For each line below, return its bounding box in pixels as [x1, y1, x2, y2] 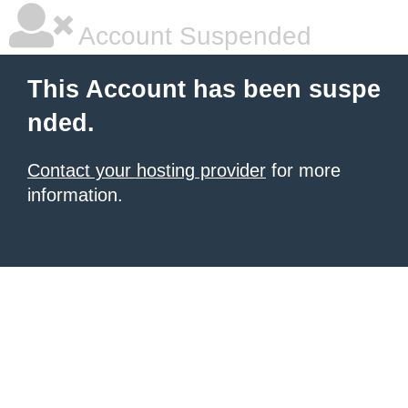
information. [27, 185, 123, 205]
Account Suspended [73, 22, 311, 50]
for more [266, 160, 341, 180]
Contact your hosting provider [27, 160, 266, 180]
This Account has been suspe [27, 76, 381, 103]
